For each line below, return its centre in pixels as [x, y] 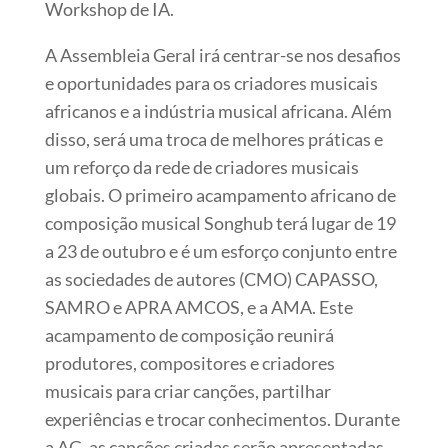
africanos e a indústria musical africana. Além [218, 110]
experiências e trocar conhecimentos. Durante [222, 418]
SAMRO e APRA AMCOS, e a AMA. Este [198, 306]
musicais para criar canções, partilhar [187, 390]
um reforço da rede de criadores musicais [201, 166]
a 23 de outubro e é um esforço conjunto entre [220, 250]
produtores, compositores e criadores [189, 362]
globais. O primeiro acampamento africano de [220, 194]
